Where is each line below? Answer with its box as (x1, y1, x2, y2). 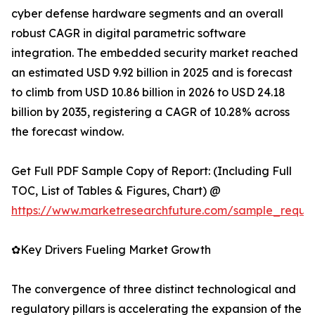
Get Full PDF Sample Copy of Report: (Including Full (11, 164, 292, 179)
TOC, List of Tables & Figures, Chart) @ (11, 184, 221, 198)
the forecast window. (11, 124, 124, 139)
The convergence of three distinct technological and (11, 282, 296, 297)
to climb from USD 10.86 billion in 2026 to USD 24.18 (11, 85, 285, 100)
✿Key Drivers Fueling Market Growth (11, 243, 211, 257)
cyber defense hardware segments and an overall (11, 6, 283, 21)
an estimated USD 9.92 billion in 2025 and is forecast (11, 65, 292, 80)
